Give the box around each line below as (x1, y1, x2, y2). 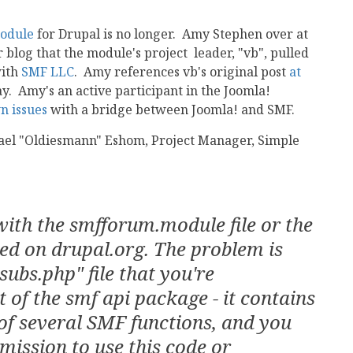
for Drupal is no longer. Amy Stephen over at (34, 25, 308, 43)
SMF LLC (21, 63, 74, 80)
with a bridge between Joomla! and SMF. (47, 101, 295, 118)
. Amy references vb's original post (74, 63, 289, 80)
